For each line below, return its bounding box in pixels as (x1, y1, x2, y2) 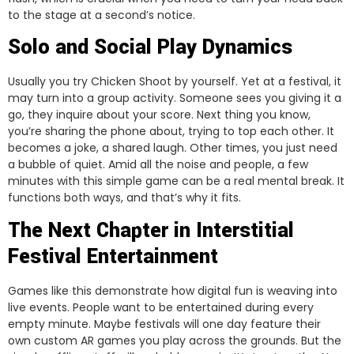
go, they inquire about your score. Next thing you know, (8, 107, 311, 123)
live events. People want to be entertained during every (8, 299, 314, 315)
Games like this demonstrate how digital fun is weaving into (8, 282, 337, 299)
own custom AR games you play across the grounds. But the (8, 332, 341, 348)
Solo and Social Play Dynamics (8, 33, 292, 62)
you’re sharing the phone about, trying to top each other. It (8, 123, 334, 140)
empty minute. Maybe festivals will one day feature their (8, 315, 321, 332)
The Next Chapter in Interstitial (8, 216, 294, 245)
